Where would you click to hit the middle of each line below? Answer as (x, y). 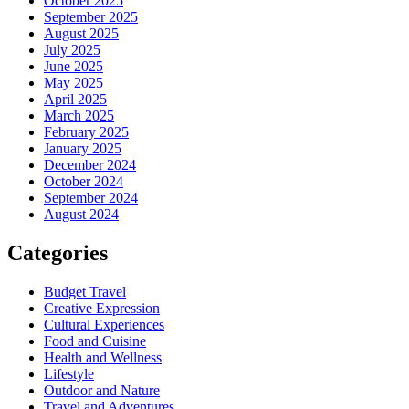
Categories (58, 252)
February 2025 (86, 131)
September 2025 (91, 16)
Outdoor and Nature (102, 390)
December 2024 (90, 164)
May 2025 (73, 82)
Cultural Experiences (104, 324)
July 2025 (72, 49)
